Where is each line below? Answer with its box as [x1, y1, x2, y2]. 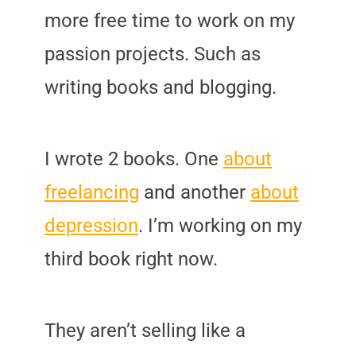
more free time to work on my [44, 9, 295, 32]
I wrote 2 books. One [44, 147, 223, 170]
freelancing [44, 180, 139, 203]
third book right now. [44, 247, 218, 270]
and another [139, 180, 250, 203]
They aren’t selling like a [44, 319, 246, 342]
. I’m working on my [138, 214, 302, 237]
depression [44, 214, 138, 237]
